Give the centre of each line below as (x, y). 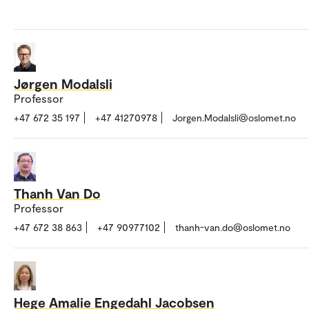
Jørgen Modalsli (63, 84)
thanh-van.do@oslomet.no (233, 227)
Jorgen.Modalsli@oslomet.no (234, 118)
